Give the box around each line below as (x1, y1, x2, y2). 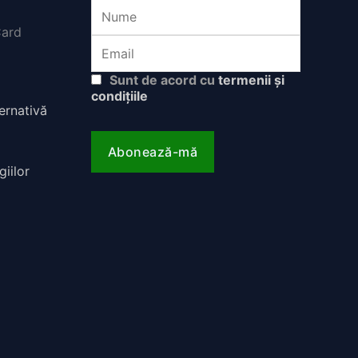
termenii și (217, 72, 284, 89)
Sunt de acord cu (105, 72, 218, 89)
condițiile (90, 88, 148, 105)
